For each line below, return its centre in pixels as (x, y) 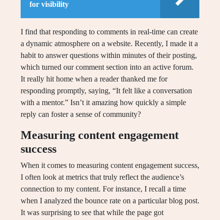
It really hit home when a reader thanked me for (94, 79)
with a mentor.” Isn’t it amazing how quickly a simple (103, 102)
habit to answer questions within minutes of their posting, (109, 55)
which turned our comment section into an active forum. (107, 67)
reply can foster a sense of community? (81, 114)
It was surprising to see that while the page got (92, 212)
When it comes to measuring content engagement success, (110, 165)
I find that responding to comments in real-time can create (109, 32)
